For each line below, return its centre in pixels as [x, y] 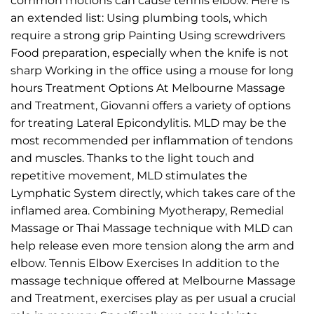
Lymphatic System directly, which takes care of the [153, 193]
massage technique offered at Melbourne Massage [153, 280]
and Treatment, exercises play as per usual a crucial [153, 298]
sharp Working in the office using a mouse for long [152, 70]
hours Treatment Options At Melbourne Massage [148, 88]
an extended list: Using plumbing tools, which [139, 18]
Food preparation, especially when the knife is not [150, 53]
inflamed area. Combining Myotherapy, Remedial [147, 210]
